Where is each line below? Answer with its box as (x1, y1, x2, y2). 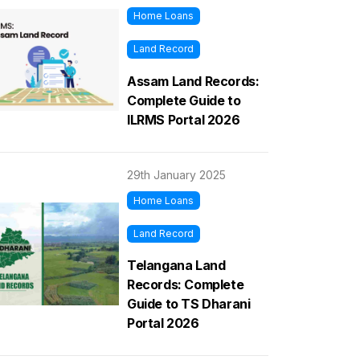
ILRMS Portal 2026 (127, 111, 240, 128)
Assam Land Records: (127, 72, 260, 89)
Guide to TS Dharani (127, 295, 251, 312)
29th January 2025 (127, 167, 226, 182)
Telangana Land (127, 256, 226, 273)
